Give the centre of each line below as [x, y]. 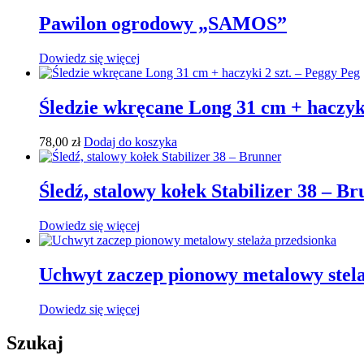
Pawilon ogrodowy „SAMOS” [163, 24]
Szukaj [35, 343]
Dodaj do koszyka [130, 141]
